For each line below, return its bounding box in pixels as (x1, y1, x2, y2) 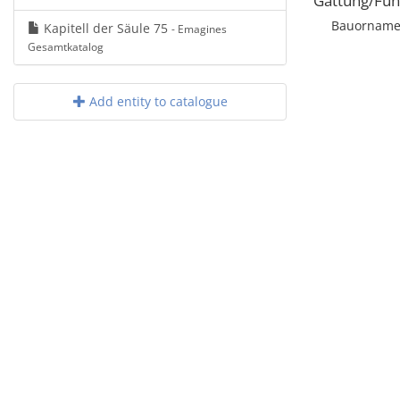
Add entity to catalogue (85, 93, 228, 110)
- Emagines (171, 21, 227, 36)
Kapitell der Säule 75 (40, 20, 171, 37)
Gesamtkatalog (28, 39, 104, 54)
